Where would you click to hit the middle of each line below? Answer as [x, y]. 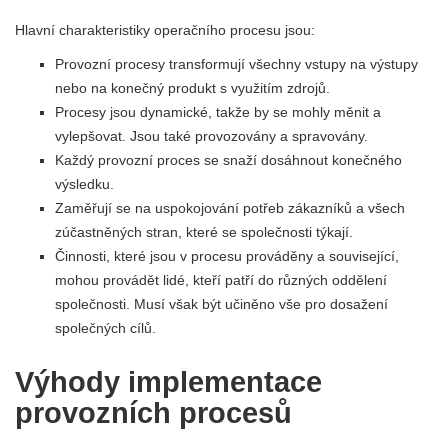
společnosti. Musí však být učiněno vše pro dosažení [221, 304]
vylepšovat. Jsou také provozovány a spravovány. [211, 136]
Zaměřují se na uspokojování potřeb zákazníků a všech [230, 208]
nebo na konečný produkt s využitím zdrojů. [192, 88]
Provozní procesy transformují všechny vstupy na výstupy [236, 64]
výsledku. [84, 184]
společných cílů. [105, 328]
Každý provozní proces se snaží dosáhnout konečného [228, 160]
